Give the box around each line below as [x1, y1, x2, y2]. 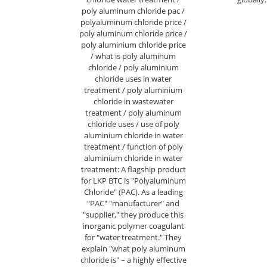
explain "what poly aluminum [81, 243, 185, 254]
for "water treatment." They [85, 232, 182, 243]
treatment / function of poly [83, 141, 183, 152]
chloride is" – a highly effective [80, 254, 187, 265]
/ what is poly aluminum [91, 51, 176, 61]
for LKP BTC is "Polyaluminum [80, 175, 186, 186]
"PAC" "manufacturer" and [87, 198, 179, 209]
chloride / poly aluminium [88, 62, 179, 73]
